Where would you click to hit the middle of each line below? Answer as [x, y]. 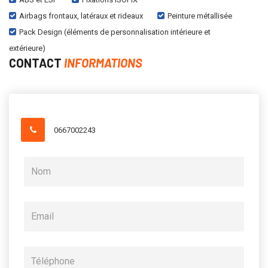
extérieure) [27, 48]
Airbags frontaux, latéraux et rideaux [81, 16]
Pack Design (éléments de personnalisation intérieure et [115, 32]
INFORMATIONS [103, 63]
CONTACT [36, 63]
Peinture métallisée [200, 16]
